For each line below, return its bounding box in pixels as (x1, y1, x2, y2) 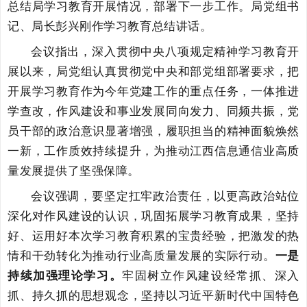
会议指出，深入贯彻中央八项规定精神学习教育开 (31, 45, 299, 58)
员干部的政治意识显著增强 (8, 125, 154, 138)
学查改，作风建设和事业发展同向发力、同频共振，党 (8, 105, 299, 118)
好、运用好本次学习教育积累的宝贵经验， (8, 230, 239, 243)
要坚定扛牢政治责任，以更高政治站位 (92, 190, 299, 203)
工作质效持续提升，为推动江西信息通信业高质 (44, 145, 299, 158)
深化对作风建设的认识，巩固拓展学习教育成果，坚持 (8, 210, 299, 223)
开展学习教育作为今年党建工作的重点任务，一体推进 (8, 85, 299, 98)
